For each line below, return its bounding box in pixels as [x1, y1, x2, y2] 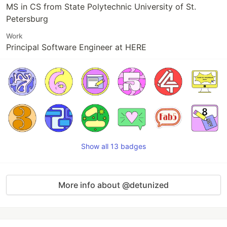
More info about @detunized [58, 180, 169, 190]
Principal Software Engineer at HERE [6, 42, 146, 52]
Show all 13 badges [81, 142, 146, 150]
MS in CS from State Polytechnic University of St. [6, 2, 196, 12]
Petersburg [6, 14, 48, 24]
